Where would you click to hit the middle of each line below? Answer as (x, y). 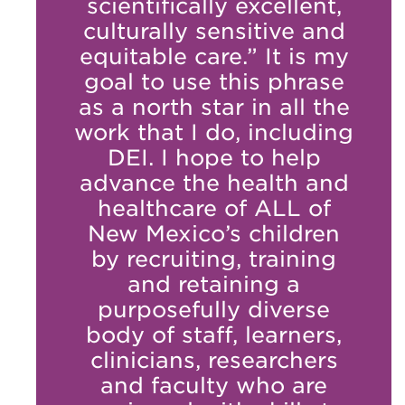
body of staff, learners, (214, 334)
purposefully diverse (214, 309)
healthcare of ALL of (214, 208)
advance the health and (214, 183)
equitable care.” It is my (214, 56)
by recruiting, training (214, 259)
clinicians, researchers (214, 360)
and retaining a (214, 284)
